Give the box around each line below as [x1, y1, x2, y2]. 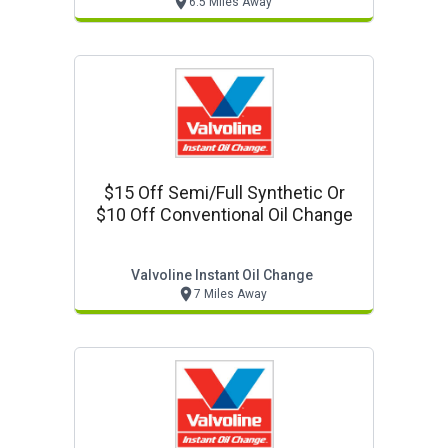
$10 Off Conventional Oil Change [95, 204, 353, 225]
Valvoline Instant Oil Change [131, 267, 313, 283]
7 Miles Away [194, 287, 267, 301]
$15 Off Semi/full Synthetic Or [103, 182, 345, 203]
